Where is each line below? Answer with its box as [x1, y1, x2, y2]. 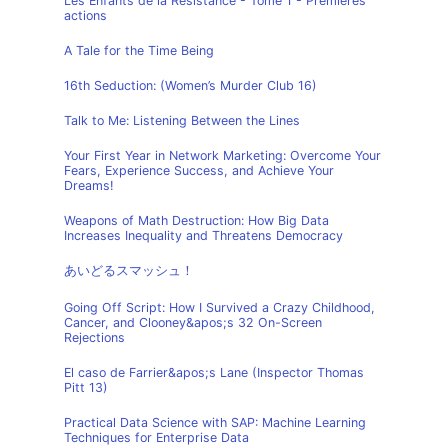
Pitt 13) [64, 380, 108, 395]
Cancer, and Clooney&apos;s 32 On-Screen [64, 315, 322, 330]
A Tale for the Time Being [64, 43, 214, 58]
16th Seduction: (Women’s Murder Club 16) [64, 78, 317, 93]
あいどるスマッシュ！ [64, 263, 194, 278]
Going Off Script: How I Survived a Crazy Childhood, [64, 300, 375, 315]
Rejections [64, 330, 125, 345]
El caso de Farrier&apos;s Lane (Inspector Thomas [64, 365, 364, 380]
